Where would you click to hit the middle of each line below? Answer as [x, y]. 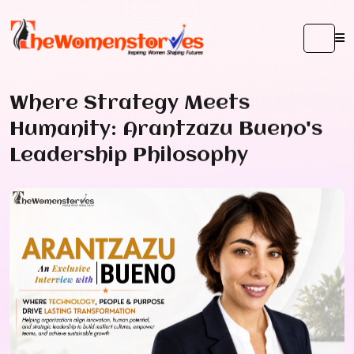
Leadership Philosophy [129, 155]
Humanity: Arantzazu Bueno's [166, 129]
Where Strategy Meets [130, 103]
